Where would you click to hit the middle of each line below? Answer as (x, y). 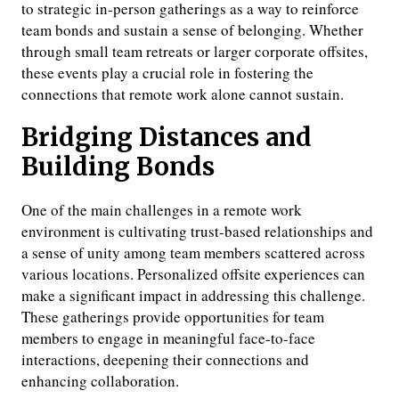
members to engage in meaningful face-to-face (168, 338)
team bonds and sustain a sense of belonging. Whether (192, 30)
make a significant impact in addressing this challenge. (193, 296)
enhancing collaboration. (100, 381)
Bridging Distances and (167, 138)
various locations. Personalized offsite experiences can (193, 274)
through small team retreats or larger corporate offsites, (195, 52)
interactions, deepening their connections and (165, 360)
